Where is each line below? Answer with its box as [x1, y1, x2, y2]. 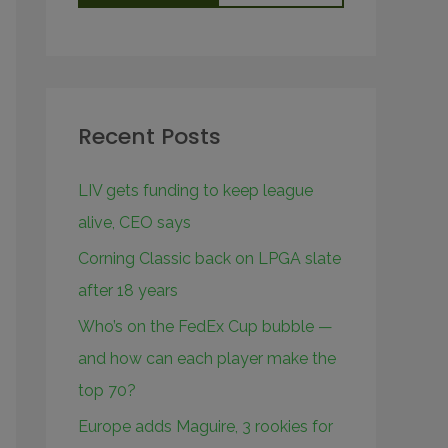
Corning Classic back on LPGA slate [78, 249, 341, 268]
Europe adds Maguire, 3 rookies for [78, 417, 333, 436]
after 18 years [78, 281, 178, 300]
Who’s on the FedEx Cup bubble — [78, 317, 333, 336]
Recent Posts [78, 121, 221, 152]
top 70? [78, 381, 136, 400]
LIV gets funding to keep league [78, 181, 313, 200]
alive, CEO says [78, 213, 191, 232]
